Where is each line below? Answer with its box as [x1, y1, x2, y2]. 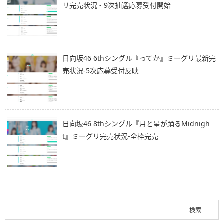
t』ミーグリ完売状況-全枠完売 [62, 131, 158, 141]
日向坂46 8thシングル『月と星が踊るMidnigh [62, 119, 210, 129]
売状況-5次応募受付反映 [62, 66, 139, 76]
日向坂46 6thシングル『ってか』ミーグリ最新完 [62, 53, 216, 63]
